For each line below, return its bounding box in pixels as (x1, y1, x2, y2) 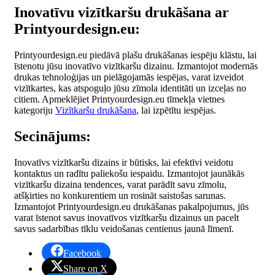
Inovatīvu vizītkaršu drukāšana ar (14, 4, 229, 21)
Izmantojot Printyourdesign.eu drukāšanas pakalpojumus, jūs (14, 201, 249, 212)
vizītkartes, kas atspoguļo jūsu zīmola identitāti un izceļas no (14, 83, 246, 94)
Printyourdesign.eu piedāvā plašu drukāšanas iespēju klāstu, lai (14, 50, 257, 61)
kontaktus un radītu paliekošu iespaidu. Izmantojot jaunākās (14, 168, 244, 179)
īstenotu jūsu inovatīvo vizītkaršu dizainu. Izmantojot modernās (14, 61, 258, 72)
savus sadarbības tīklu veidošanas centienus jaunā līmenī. (14, 223, 234, 234)
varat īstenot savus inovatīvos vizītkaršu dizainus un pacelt (14, 212, 239, 223)
